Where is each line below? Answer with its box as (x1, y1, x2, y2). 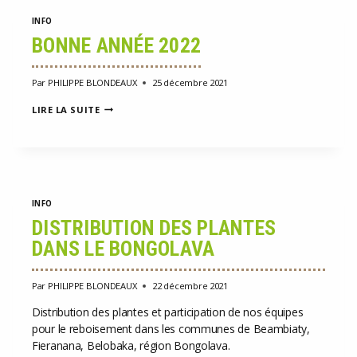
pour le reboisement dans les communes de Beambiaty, (32, 320, 310, 336)
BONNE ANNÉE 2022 (32, 33, 202, 57)
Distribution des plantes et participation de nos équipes (32, 304, 304, 320)
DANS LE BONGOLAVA (32, 236, 215, 261)
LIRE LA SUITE (32, 103, 100, 116)
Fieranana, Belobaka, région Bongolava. (32, 337, 236, 353)
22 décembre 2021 (152, 279, 228, 292)
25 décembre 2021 (152, 76, 228, 88)
